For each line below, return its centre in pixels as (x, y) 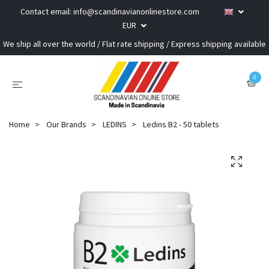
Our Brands (66, 124)
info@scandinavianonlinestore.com (136, 11)
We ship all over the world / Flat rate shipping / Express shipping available (134, 44)
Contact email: (47, 11)
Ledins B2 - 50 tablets (180, 124)
